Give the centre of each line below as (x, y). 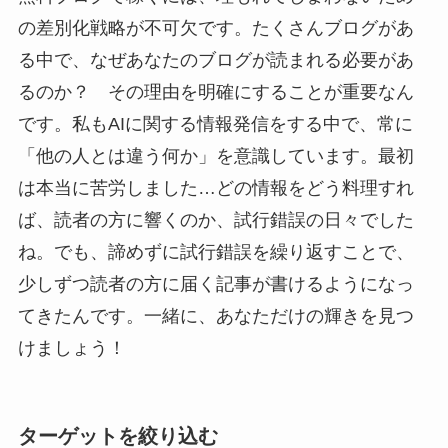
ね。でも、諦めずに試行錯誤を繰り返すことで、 (215, 251)
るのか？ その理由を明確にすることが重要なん (215, 91)
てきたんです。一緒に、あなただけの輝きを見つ (215, 315)
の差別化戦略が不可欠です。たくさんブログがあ (215, 27)
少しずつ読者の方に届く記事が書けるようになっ (215, 283)
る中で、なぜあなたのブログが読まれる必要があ (215, 59)
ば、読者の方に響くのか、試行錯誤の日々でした (215, 219)
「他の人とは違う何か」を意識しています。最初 (215, 155)
